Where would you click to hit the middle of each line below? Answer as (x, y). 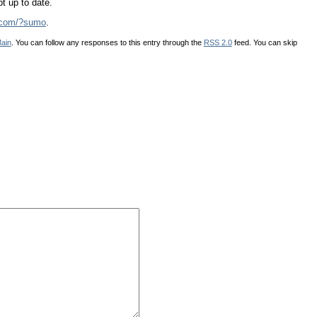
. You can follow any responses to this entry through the (107, 42)
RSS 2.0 (218, 42)
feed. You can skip (264, 42)
